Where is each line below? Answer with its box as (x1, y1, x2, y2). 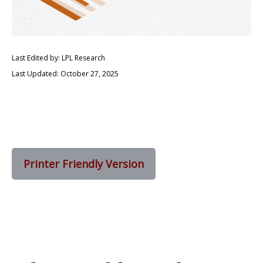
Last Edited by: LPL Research (12, 53, 105, 63)
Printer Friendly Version (23, 157, 144, 171)
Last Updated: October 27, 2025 (12, 69, 119, 79)
